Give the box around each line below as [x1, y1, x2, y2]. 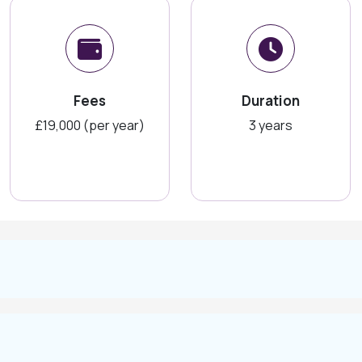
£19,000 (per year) [35, 116, 145, 134]
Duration [242, 91, 300, 110]
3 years [249, 116, 293, 134]
